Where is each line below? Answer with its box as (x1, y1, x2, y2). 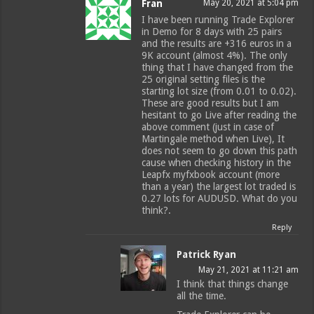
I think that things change (177, 278, 289, 290)
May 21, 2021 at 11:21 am (198, 265, 299, 275)
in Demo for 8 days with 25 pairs (142, 26, 282, 38)
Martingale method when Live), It (142, 133, 285, 145)
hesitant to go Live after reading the (142, 109, 297, 121)
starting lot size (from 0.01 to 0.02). (142, 86, 297, 97)
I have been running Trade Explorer (142, 14, 295, 26)
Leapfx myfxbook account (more (142, 169, 280, 181)
